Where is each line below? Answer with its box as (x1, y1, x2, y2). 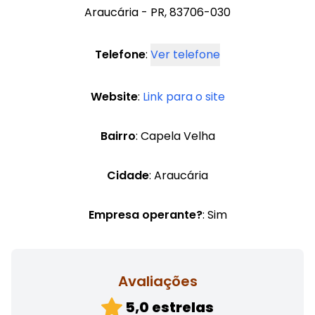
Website (90, 89, 138, 105)
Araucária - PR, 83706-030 (84, 4, 231, 21)
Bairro (100, 128, 136, 145)
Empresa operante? (88, 207, 202, 224)
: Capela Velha (135, 128, 215, 145)
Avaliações (117, 271, 198, 292)
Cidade (107, 167, 149, 184)
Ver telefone (150, 46, 220, 63)
